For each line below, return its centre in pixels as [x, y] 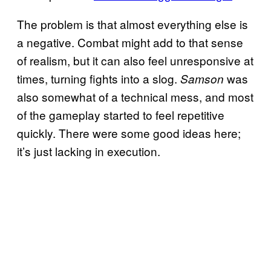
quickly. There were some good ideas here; [129, 133]
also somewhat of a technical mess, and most [135, 97]
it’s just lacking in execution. [89, 151]
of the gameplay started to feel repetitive [121, 115]
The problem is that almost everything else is [132, 24]
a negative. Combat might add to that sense [130, 42]
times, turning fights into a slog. [99, 79]
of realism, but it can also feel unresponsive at [135, 60]
